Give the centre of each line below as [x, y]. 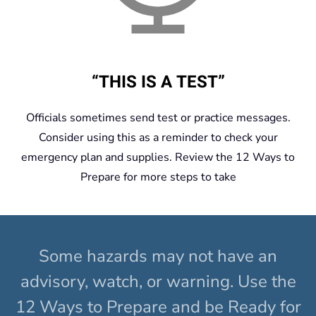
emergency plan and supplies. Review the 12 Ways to [158, 157]
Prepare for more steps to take [158, 177]
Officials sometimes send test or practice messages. [158, 117]
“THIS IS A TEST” [158, 82]
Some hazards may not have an [158, 256]
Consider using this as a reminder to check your [158, 137]
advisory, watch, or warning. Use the [158, 281]
